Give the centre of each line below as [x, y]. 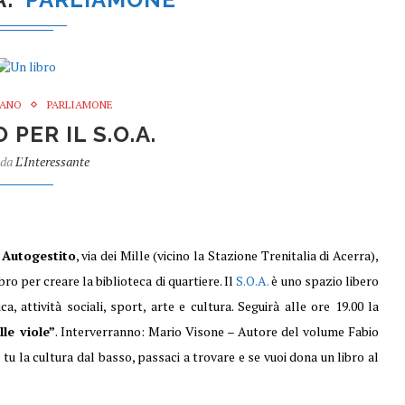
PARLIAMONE [80, 104]
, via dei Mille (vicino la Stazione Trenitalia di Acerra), [227, 255]
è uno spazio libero [324, 281]
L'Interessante [52, 161]
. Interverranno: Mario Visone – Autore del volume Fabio [217, 331]
